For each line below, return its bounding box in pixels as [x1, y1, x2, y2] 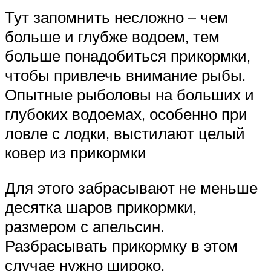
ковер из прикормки [5, 143, 146, 163]
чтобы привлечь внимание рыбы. [5, 65, 246, 85]
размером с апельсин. [5, 217, 164, 237]
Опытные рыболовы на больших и [5, 85, 254, 105]
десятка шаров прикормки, [5, 197, 197, 217]
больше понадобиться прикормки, [5, 46, 250, 66]
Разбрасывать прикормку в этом [5, 236, 238, 256]
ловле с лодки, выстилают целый [5, 123, 245, 143]
